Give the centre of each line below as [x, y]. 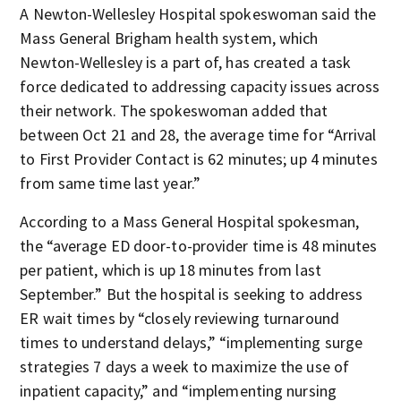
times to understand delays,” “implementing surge [192, 342]
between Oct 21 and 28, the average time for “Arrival [198, 135]
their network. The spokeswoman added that [174, 111]
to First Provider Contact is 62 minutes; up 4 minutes [199, 159]
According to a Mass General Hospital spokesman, [190, 222]
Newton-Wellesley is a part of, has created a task [186, 62]
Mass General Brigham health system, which [169, 38]
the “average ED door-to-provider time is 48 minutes [199, 246]
